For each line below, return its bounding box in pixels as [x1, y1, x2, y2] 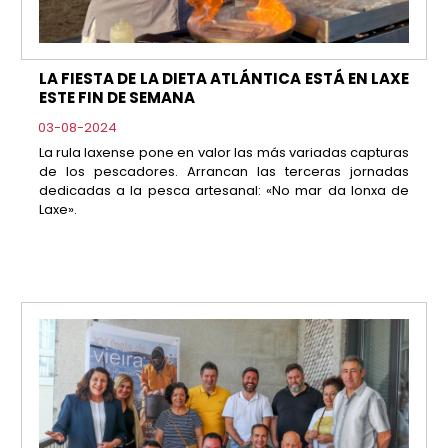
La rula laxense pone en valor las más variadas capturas [38, 143, 410, 163]
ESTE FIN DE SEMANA [38, 86, 195, 108]
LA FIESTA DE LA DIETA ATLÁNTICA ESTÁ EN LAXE [38, 67, 410, 89]
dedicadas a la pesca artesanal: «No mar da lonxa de [38, 181, 410, 201]
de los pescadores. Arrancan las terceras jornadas [38, 162, 410, 182]
